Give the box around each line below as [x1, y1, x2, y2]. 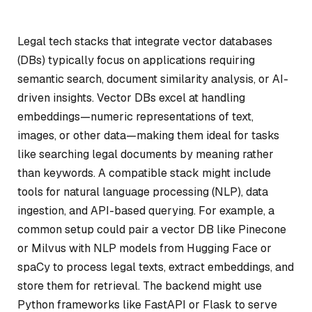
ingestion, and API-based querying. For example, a [17, 203, 274, 218]
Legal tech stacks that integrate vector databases [17, 34, 272, 49]
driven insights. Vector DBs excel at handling [17, 91, 245, 105]
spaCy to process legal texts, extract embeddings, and [17, 260, 294, 274]
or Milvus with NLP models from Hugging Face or [17, 241, 272, 256]
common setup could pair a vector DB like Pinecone [17, 222, 286, 237]
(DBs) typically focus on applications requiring [17, 53, 255, 68]
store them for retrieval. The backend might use [17, 279, 262, 293]
